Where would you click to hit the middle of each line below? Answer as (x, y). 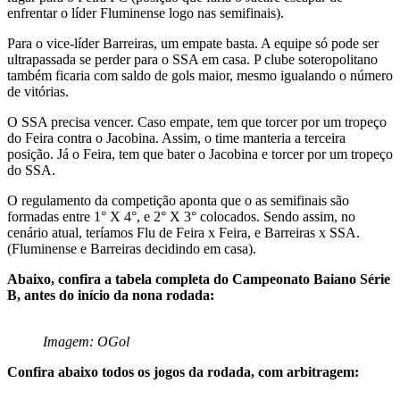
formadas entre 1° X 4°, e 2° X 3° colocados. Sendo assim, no (181, 216)
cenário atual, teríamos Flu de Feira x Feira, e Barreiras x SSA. (183, 232)
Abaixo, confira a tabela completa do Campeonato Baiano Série (199, 279)
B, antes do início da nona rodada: (111, 295)
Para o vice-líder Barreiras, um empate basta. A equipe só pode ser (193, 43)
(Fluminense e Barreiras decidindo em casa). (132, 248)
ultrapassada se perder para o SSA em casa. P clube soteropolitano (192, 59)
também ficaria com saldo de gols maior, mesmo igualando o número (200, 75)
